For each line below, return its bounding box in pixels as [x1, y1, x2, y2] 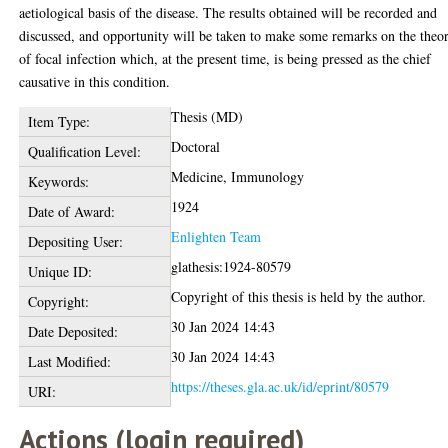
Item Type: [27, 112, 90, 131]
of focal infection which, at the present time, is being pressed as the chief [19, 49, 432, 68]
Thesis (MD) [171, 107, 244, 126]
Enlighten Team [171, 227, 262, 246]
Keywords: [27, 172, 89, 191]
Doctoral [171, 137, 221, 156]
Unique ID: [27, 262, 92, 281]
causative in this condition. [19, 72, 171, 91]
